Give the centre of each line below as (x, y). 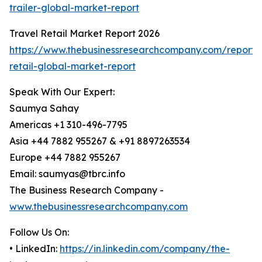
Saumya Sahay (44, 108)
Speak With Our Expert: (62, 92)
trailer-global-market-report (74, 8)
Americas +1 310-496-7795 (68, 125)
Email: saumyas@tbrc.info (67, 174)
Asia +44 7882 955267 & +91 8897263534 (100, 141)
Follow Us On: (39, 232)
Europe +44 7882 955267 (65, 158)
